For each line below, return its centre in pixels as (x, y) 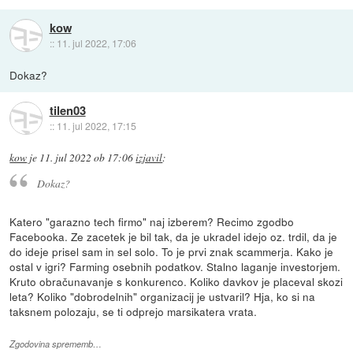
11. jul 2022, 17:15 (96, 126)
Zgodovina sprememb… (56, 344)
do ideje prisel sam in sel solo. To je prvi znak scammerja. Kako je (172, 252)
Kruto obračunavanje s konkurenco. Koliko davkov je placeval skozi (176, 282)
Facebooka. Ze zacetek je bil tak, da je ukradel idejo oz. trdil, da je (174, 237)
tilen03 (67, 111)
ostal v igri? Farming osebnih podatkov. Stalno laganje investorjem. (175, 267)
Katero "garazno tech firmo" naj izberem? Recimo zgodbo (152, 222)
